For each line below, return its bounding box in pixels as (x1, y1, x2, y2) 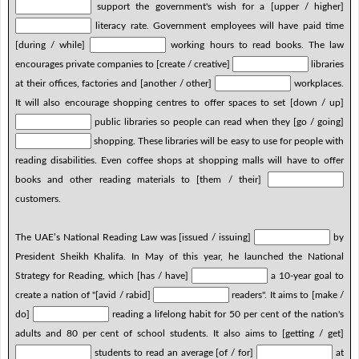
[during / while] (14, 39, 91, 50)
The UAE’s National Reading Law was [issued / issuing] (14, 232, 255, 242)
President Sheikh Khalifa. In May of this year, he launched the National (14, 251, 345, 261)
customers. (14, 193, 61, 204)
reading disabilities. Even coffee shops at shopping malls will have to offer (14, 155, 345, 165)
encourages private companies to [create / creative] (14, 58, 233, 69)
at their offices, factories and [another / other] (14, 78, 216, 88)
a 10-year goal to (268, 270, 345, 280)
